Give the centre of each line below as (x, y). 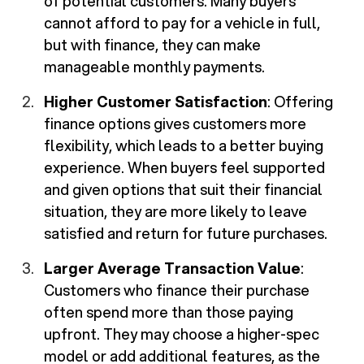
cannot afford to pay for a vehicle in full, (182, 23)
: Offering (301, 102)
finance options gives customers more (175, 124)
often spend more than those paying (169, 312)
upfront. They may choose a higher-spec (182, 334)
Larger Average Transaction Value (173, 269)
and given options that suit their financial (184, 190)
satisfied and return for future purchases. (186, 234)
